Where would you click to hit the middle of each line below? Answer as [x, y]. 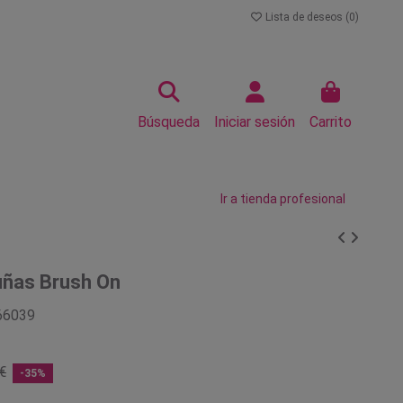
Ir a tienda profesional [283, 199]
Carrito [331, 122]
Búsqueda [169, 122]
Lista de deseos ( [306, 17]
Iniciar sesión [255, 122]
